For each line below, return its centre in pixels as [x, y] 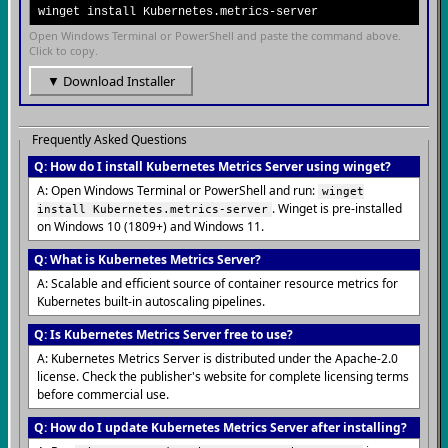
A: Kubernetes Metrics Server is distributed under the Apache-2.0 [217, 358]
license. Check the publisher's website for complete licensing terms [223, 376]
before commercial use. [103, 394]
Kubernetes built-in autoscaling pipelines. [151, 301]
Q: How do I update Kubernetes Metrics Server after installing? [220, 427]
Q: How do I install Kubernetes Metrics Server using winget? [212, 166]
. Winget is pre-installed [337, 208]
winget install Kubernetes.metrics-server [178, 12]
